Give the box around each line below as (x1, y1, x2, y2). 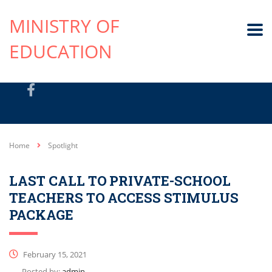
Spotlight (48, 140, 78, 151)
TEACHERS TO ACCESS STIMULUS (9, 189, 239, 206)
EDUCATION (9, 39, 112, 64)
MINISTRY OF (9, 13, 119, 38)
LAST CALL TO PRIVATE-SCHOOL (9, 172, 231, 189)
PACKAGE (9, 206, 73, 223)
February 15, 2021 (21, 249, 87, 260)
